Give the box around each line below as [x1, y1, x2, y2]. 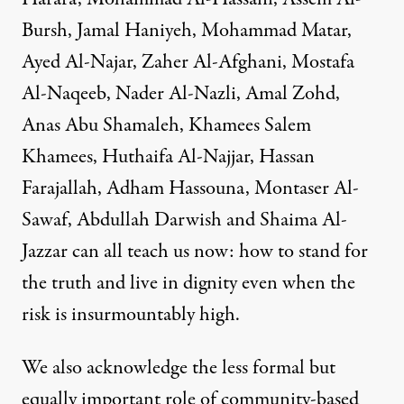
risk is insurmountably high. [22, 300, 240, 330]
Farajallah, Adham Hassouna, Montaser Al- [22, 174, 359, 204]
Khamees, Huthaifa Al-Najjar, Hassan [22, 142, 315, 172]
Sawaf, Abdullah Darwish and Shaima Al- [22, 206, 347, 235]
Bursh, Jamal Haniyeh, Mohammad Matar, [22, 16, 352, 46]
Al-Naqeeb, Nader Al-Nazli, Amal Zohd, [22, 79, 340, 109]
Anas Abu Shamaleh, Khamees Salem [22, 111, 311, 141]
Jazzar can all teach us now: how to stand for [22, 237, 368, 267]
